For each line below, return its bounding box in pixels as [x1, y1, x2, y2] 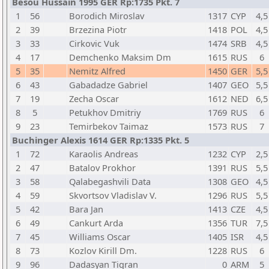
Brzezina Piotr [69, 23, 127, 35]
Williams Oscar [69, 231, 130, 243]
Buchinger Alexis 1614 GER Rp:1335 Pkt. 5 [12, 134, 189, 146]
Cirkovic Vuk [69, 37, 119, 49]
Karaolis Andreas [69, 148, 138, 160]
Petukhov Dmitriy [69, 106, 141, 118]
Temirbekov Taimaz [69, 120, 148, 132]
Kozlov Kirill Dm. [69, 244, 137, 256]
